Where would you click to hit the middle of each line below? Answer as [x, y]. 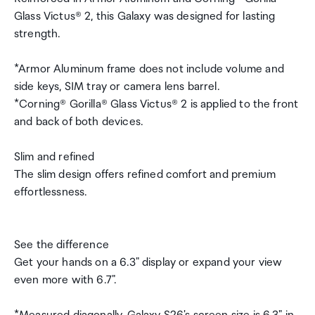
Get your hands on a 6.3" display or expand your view [148, 263]
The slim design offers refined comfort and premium [145, 175]
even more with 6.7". [65, 280]
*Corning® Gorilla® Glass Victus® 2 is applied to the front [156, 104]
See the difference [62, 245]
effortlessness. [51, 192]
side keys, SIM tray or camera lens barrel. [117, 87]
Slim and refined [54, 157]
